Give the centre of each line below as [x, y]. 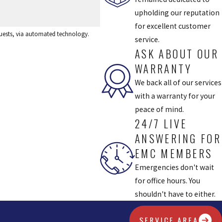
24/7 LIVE [161, 123]
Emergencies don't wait [174, 167]
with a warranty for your [175, 96]
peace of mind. [159, 109]
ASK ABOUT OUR [177, 53]
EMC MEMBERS [173, 153]
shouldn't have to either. [175, 194]
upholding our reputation [177, 12]
